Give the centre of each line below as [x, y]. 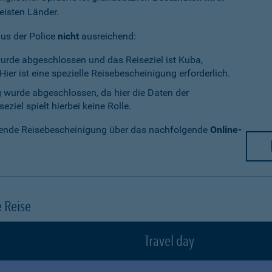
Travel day [169, 241]
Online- [226, 130]
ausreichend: [107, 36]
